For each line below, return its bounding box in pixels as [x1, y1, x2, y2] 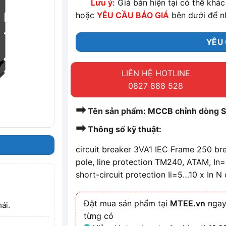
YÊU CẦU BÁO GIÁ [97, 10, 169, 21]
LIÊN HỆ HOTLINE [121, 68, 190, 79]
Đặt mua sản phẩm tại [84, 198, 171, 209]
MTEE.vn [170, 198, 206, 209]
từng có [84, 211, 114, 221]
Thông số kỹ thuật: [86, 124, 162, 135]
